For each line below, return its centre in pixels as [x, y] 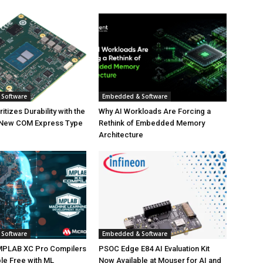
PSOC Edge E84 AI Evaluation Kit [154, 249]
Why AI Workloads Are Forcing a [155, 111]
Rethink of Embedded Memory [152, 123]
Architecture [121, 135]
